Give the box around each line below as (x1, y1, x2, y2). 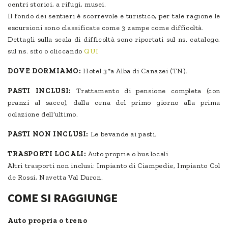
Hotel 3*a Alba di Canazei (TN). (81, 67, 188, 76)
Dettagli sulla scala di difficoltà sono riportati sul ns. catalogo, (8, 35, 220, 44)
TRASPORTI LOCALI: (8, 150, 89, 159)
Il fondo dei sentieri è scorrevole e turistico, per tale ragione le (8, 12, 220, 21)
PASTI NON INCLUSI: (8, 130, 89, 139)
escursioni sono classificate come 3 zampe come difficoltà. (8, 23, 206, 33)
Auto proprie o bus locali (88, 150, 168, 159)
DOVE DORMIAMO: (8, 67, 81, 76)
